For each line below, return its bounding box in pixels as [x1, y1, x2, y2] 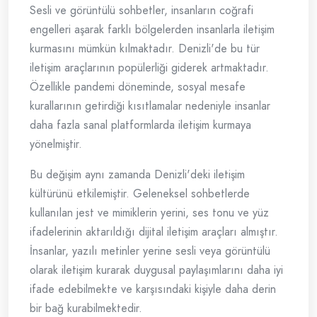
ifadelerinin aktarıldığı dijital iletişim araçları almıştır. [30, 224, 278, 241]
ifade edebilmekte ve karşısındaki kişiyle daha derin [30, 281, 276, 298]
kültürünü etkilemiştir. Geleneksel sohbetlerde [30, 185, 250, 202]
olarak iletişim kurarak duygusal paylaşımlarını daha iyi [30, 262, 283, 279]
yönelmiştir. [30, 136, 82, 153]
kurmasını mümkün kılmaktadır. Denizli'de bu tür [30, 40, 260, 57]
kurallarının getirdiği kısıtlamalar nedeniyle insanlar [30, 98, 270, 115]
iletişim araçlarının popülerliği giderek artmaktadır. [30, 59, 269, 76]
